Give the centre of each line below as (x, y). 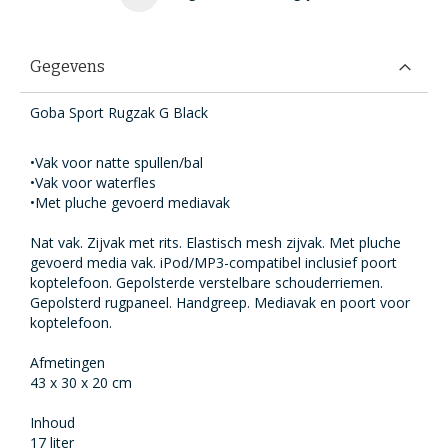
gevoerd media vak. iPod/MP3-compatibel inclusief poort (213, 262)
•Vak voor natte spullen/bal (116, 162)
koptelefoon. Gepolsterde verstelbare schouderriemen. (206, 282)
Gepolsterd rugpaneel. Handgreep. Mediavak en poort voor (220, 302)
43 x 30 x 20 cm (81, 382)
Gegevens (67, 66)
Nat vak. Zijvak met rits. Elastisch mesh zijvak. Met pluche (215, 242)
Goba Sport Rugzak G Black (119, 112)
